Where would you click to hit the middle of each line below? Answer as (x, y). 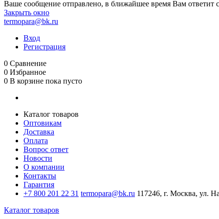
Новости (38, 158)
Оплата (36, 141)
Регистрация (44, 47)
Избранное (28, 72)
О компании (44, 167)
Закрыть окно (27, 12)
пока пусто (64, 81)
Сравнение (28, 63)
